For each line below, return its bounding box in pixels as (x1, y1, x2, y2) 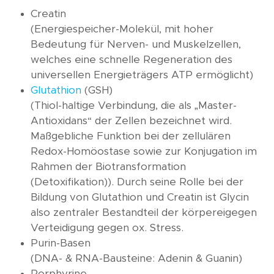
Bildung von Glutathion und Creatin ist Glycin (31, 192, 249, 203)
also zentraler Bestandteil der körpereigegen (31, 207, 257, 218)
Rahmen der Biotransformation (31, 161, 186, 172)
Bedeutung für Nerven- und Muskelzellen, (31, 39, 241, 50)
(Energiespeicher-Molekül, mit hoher (31, 24, 213, 35)
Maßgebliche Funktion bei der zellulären (31, 131, 231, 142)
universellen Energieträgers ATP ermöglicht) (31, 70, 253, 81)
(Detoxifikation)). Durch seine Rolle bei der (31, 177, 243, 188)
